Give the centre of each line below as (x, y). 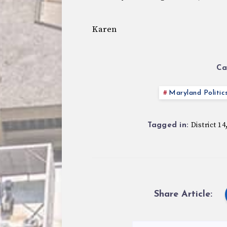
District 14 (208, 125)
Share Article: (183, 194)
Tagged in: (168, 125)
